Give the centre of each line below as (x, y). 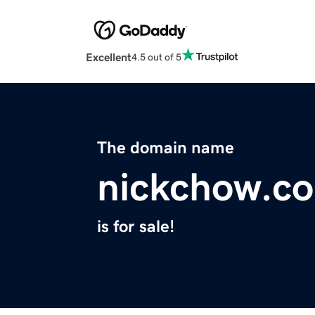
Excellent (109, 57)
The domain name (166, 148)
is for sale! (136, 227)
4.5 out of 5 (156, 57)
